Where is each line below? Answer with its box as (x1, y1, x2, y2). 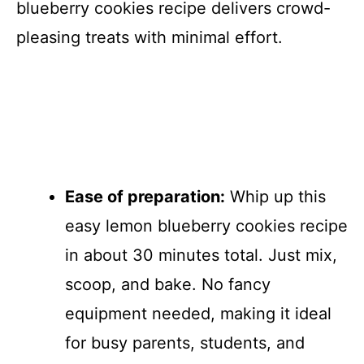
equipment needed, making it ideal (65, 304, 331, 324)
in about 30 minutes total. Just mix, (65, 245, 337, 266)
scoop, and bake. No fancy (65, 275, 271, 295)
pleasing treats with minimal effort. (16, 28, 283, 48)
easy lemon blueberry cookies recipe (65, 216, 348, 236)
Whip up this (225, 187, 326, 207)
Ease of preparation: (65, 187, 225, 207)
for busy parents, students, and (65, 333, 305, 353)
